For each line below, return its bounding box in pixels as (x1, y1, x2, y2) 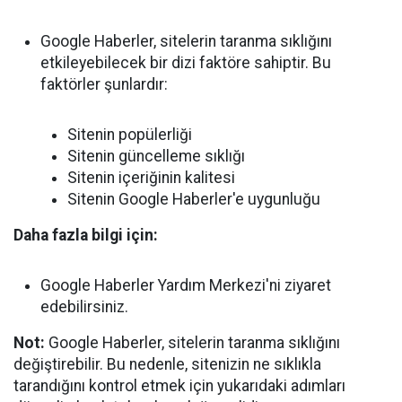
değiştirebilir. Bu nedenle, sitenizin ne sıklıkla (13, 355, 321, 374)
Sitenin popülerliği (67, 126, 192, 144)
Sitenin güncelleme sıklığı (67, 147, 245, 166)
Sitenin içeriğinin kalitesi (67, 169, 235, 188)
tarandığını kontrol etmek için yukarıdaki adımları (13, 377, 345, 396)
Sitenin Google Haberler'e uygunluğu (67, 190, 320, 209)
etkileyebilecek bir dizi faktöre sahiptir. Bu (40, 54, 331, 73)
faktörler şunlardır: (40, 75, 168, 94)
